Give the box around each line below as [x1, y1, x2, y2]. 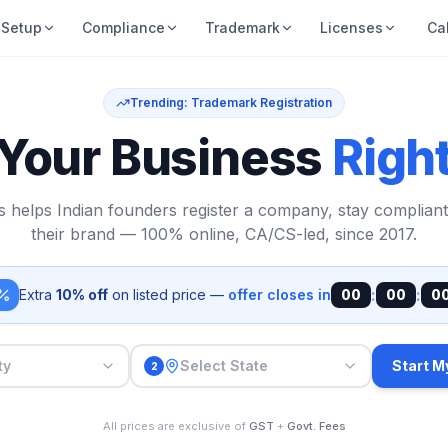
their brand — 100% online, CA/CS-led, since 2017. [31, 224, 417, 244]
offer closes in [228, 286, 331, 303]
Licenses [320, 19, 383, 36]
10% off [56, 286, 108, 303]
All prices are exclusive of [102, 419, 249, 433]
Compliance [82, 19, 165, 36]
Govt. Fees [286, 419, 346, 433]
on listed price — [108, 286, 224, 303]
